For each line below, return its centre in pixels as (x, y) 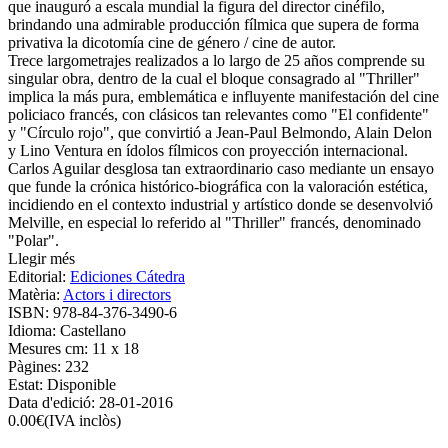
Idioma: (34, 330)
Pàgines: (36, 366)
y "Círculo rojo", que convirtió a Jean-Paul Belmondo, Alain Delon (220, 132)
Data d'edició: (53, 402)
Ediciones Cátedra (127, 276)
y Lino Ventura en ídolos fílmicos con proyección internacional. (208, 150)
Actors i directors (117, 294)
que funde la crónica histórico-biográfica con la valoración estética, (218, 186)
